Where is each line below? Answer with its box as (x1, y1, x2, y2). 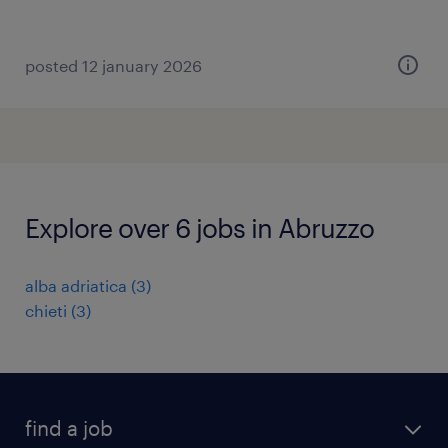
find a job (25, 416, 113, 440)
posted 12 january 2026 (25, 56, 202, 75)
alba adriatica (25, 276, 127, 295)
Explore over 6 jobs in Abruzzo (25, 212, 374, 243)
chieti (25, 301, 67, 320)
